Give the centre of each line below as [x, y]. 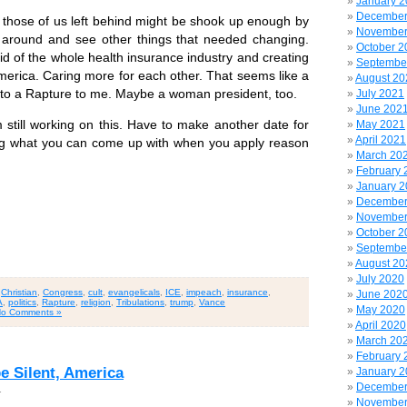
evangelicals [134, 292]
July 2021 [380, 94]
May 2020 [381, 310]
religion [96, 302]
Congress [63, 292]
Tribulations [140, 302]
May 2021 [381, 124]
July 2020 [380, 279]
